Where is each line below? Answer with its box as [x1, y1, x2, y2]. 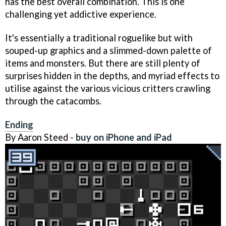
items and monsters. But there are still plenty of [5, 57, 200, 69]
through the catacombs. [5, 95, 101, 106]
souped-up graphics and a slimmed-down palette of [5, 44, 212, 56]
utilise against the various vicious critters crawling [5, 82, 210, 94]
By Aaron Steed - [5, 131, 76, 143]
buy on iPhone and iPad [76, 131, 172, 143]
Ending [5, 119, 33, 130]
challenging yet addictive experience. [5, 9, 156, 20]
